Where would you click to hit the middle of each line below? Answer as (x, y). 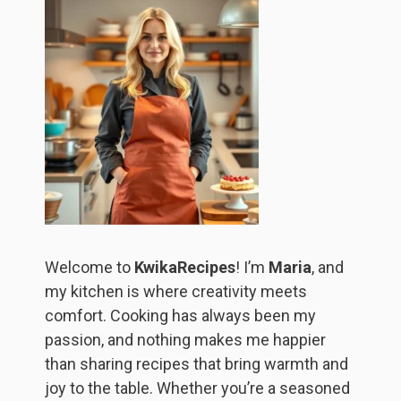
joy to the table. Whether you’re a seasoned (197, 388)
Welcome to (90, 268)
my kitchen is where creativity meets (176, 292)
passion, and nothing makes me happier (185, 340)
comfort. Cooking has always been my (180, 316)
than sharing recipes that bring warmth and (196, 364)
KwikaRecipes (185, 268)
